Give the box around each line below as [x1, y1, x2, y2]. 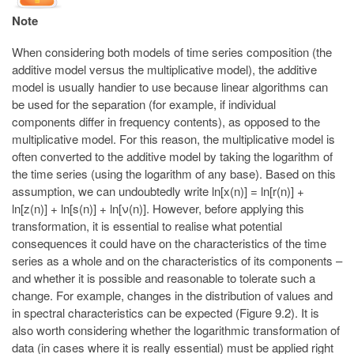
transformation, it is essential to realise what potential [12, 217, 282, 235]
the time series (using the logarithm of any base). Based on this [12, 165, 336, 183]
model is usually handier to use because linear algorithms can [12, 78, 328, 96]
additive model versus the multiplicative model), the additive [12, 61, 317, 78]
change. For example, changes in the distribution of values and [12, 287, 333, 304]
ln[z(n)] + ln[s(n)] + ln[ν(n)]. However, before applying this [12, 200, 304, 217]
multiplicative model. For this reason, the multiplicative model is [12, 130, 335, 148]
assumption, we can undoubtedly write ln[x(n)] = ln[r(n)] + [12, 183, 304, 200]
